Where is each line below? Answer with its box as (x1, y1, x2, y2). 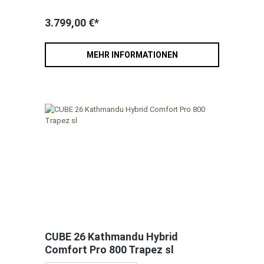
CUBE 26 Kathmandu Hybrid (45, 230, 178, 243)
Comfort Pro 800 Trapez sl (45, 243, 174, 256)
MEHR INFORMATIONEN (86, 50, 178, 60)
